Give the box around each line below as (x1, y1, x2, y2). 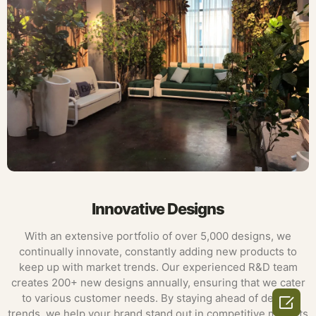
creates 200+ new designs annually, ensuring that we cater (11, 276, 305, 290)
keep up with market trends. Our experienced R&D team (18, 260, 298, 274)
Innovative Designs (92, 200, 224, 219)
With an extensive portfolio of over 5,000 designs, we (25, 229, 291, 243)
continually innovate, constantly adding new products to (19, 245, 297, 259)
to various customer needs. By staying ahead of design (21, 291, 295, 305)
